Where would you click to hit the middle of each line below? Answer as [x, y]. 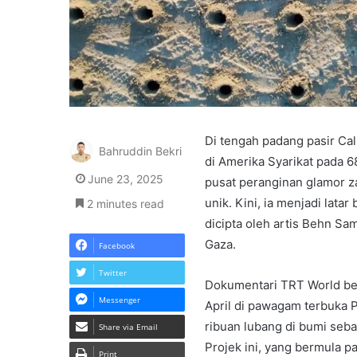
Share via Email [128, 326]
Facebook [117, 245]
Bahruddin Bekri [140, 151]
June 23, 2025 [126, 178]
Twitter [113, 272]
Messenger [120, 299]
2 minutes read [124, 203]
